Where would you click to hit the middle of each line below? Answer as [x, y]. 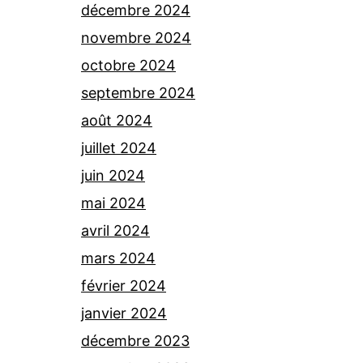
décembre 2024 [136, 10]
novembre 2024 [136, 38]
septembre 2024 [138, 93]
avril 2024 [115, 231]
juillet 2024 [119, 148]
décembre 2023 [135, 341]
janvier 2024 [124, 313]
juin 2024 [113, 175]
